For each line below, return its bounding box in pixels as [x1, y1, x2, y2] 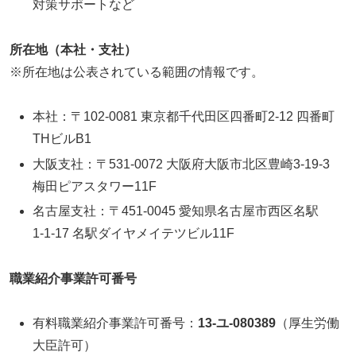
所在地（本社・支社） [10, 42, 137, 56]
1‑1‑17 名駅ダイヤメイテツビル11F [33, 226, 235, 240]
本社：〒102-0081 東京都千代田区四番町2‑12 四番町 [33, 110, 335, 124]
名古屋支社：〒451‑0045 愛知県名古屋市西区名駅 [33, 203, 319, 218]
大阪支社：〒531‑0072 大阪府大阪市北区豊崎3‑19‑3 [33, 157, 331, 171]
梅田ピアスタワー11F [33, 179, 157, 193]
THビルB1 [33, 132, 92, 146]
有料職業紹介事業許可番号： [33, 316, 199, 331]
